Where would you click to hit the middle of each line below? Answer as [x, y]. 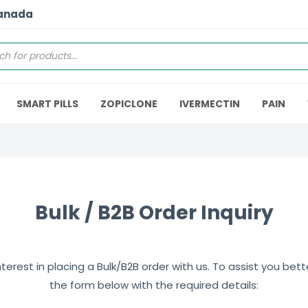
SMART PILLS [47, 104]
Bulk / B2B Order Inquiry [154, 213]
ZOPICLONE [129, 104]
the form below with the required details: [154, 285]
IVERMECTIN [210, 104]
